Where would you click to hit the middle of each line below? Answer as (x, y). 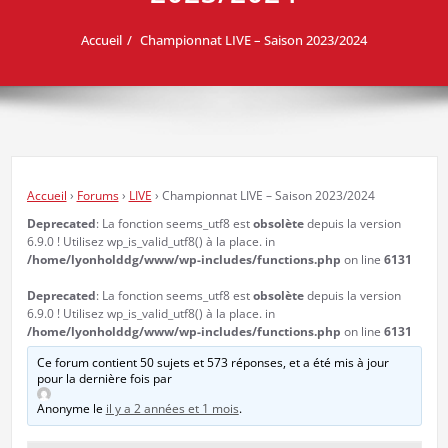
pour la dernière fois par (104, 378)
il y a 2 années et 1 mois (172, 408)
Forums (97, 195)
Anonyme (63, 408)
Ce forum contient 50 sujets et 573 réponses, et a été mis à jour (212, 362)
